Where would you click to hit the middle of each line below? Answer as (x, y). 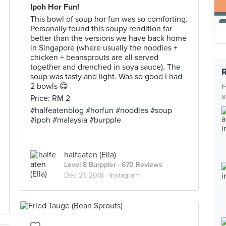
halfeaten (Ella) (90, 155)
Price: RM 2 (50, 98)
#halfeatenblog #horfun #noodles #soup (101, 110)
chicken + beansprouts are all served (94, 58)
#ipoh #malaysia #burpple (76, 120)
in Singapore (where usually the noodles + (104, 48)
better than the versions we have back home (108, 38)
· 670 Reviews (139, 165)
